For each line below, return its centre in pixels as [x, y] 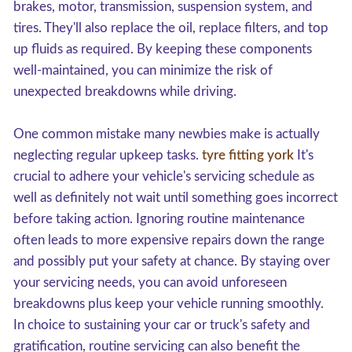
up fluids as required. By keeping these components [163, 49]
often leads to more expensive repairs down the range [169, 240]
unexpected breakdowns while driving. [125, 92]
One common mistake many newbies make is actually [167, 134]
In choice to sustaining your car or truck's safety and [162, 325]
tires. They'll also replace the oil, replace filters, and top [171, 28]
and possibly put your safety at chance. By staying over [172, 261]
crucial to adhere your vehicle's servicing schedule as [164, 176]
